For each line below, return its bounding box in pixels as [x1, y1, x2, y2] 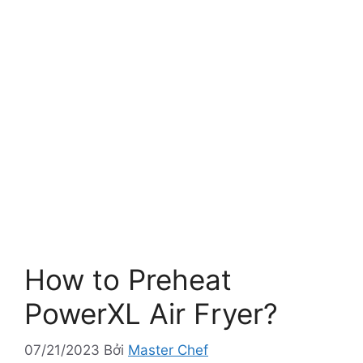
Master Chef [128, 341, 208, 358]
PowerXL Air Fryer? [24, 297, 278, 331]
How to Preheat [24, 263, 232, 297]
